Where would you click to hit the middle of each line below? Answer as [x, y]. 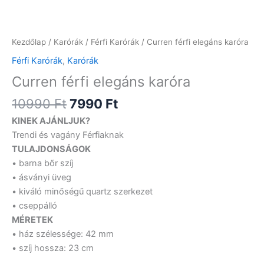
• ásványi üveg [42, 177]
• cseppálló [34, 205]
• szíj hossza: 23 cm [53, 248]
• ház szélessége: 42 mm [63, 234]
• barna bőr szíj [42, 163]
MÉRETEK [32, 220]
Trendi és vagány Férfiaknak [68, 135]
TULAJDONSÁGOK [51, 149]
